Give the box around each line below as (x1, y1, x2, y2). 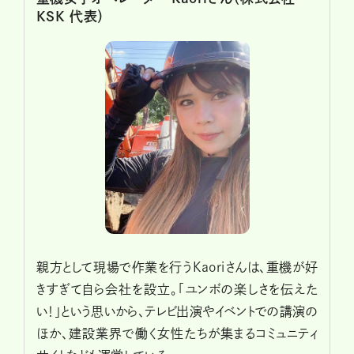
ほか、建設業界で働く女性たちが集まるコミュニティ (36, 326, 318, 340)
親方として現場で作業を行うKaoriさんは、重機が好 (36, 260, 318, 273)
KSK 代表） (36, 9, 105, 23)
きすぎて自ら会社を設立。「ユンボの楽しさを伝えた (36, 282, 318, 296)
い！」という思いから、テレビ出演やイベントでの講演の (36, 304, 318, 318)
